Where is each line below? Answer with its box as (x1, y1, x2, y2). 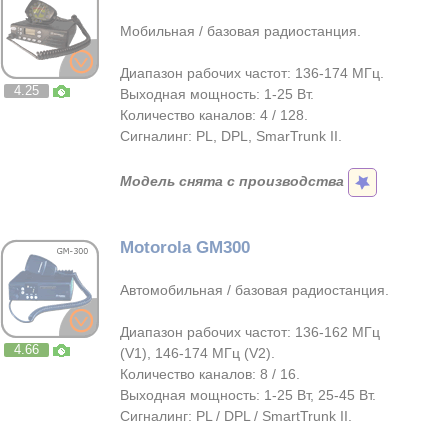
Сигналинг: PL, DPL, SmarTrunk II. (120, 128, 342, 144)
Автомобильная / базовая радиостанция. (120, 282, 389, 298)
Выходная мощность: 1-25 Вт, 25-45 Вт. (120, 387, 376, 403)
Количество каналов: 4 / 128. (120, 107, 308, 123)
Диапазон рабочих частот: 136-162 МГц (120, 324, 380, 340)
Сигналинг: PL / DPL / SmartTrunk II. (120, 408, 352, 424)
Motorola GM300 (120, 238, 250, 257)
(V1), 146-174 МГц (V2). (120, 345, 275, 361)
